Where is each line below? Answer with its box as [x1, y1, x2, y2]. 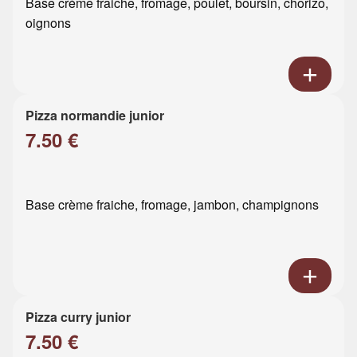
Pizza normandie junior [25, 105, 164, 124]
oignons [25, 13, 71, 32]
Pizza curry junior [25, 307, 131, 326]
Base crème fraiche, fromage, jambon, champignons [25, 194, 319, 214]
